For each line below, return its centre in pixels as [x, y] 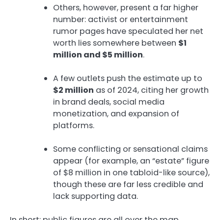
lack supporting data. [96, 196]
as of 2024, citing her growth [151, 90]
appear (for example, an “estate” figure [131, 161]
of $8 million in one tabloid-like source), [131, 173]
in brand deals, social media [109, 102]
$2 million [73, 90]
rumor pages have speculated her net [128, 31]
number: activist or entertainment [121, 19]
